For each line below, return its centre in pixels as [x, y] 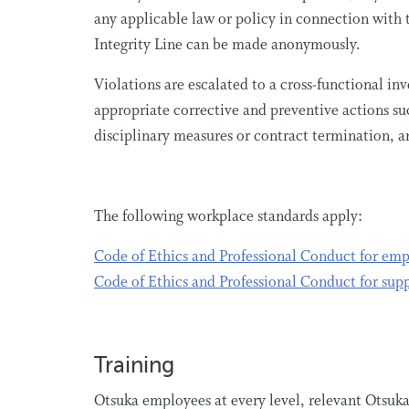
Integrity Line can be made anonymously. [229, 45]
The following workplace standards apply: [230, 217]
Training [137, 366]
